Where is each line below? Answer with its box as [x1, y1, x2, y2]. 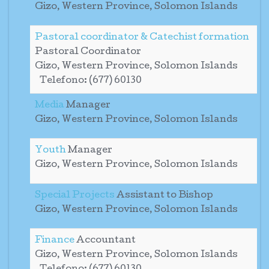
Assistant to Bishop [116, 191, 213, 201]
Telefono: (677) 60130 [40, 76, 142, 86]
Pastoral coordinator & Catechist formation [35, 33, 249, 43]
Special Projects [35, 191, 116, 201]
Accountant [76, 236, 136, 246]
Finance [35, 236, 76, 246]
